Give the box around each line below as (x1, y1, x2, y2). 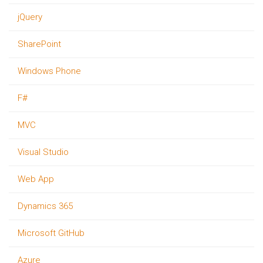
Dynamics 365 (18, 201, 73, 211)
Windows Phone (18, 66, 81, 76)
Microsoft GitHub (18, 228, 85, 238)
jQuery (18, 12, 42, 22)
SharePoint (18, 39, 61, 49)
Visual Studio (18, 147, 69, 157)
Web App (18, 174, 54, 184)
